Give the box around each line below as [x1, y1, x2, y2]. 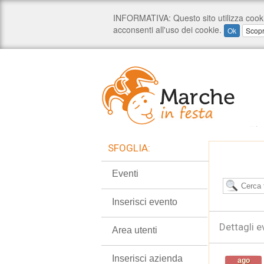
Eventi [112, 169, 138, 179]
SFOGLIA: [108, 142, 150, 154]
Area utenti [112, 225, 157, 235]
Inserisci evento [112, 197, 177, 207]
